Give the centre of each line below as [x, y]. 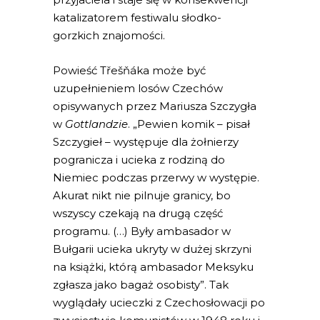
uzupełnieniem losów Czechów [138, 89]
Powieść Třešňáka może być [129, 71]
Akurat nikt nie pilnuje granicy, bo [142, 196]
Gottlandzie [96, 124]
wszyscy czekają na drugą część [138, 214]
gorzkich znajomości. [109, 36]
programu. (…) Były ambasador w [142, 231]
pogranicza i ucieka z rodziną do [139, 160]
